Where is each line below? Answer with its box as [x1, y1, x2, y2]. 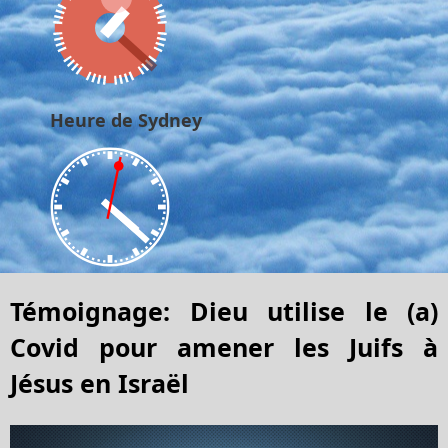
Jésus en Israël [10, 365, 189, 400]
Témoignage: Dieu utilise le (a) [10, 293, 438, 328]
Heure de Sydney [50, 107, 202, 132]
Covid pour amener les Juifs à [10, 329, 438, 364]
